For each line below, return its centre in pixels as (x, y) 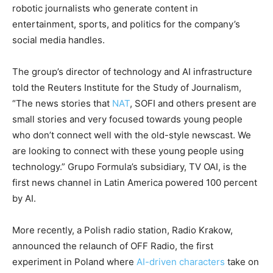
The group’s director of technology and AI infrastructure (132, 72)
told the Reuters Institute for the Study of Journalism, (127, 87)
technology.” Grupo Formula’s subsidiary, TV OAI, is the (129, 167)
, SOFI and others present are (193, 103)
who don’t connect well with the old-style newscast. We (132, 135)
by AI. (24, 198)
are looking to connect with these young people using (128, 151)
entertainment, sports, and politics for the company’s (126, 24)
